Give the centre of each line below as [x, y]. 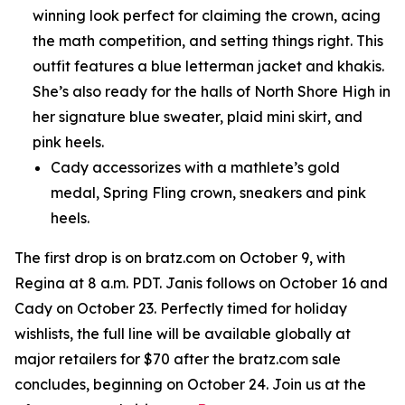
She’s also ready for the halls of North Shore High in [212, 91]
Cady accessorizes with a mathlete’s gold [195, 167]
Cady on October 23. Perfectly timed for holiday [181, 308]
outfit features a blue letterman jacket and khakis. [208, 66]
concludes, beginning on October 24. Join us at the [190, 384]
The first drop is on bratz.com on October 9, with [180, 258]
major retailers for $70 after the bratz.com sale [178, 359]
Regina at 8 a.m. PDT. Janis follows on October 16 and [201, 283]
